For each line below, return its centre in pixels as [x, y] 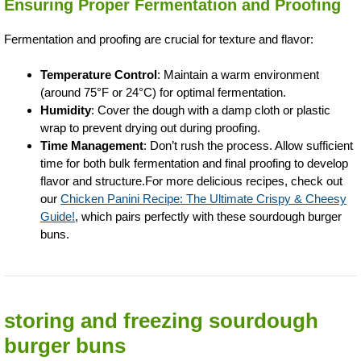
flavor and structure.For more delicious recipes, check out [191, 181]
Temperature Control [99, 75]
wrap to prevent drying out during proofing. [150, 128]
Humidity [66, 110]
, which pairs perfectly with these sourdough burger [208, 216]
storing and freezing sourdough [161, 321]
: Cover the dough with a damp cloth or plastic [211, 110]
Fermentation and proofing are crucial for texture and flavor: [159, 39]
